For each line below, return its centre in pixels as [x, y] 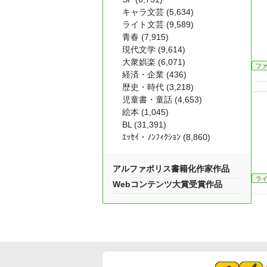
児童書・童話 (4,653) [162, 100]
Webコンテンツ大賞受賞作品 [167, 184]
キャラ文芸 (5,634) [158, 12]
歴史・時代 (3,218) [158, 87]
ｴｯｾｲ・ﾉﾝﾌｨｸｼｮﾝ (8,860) [166, 137]
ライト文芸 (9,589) [158, 24]
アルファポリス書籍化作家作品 [171, 169]
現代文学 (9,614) [154, 49]
